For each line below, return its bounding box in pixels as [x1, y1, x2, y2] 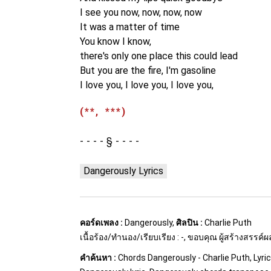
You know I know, [80, 36, 151, 47]
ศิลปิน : [176, 218, 203, 227]
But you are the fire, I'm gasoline [80, 65, 216, 76]
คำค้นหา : [80, 253, 116, 263]
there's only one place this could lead [80, 50, 238, 62]
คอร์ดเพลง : [80, 218, 123, 227]
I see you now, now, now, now [80, 7, 202, 18]
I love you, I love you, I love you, [80, 79, 214, 91]
